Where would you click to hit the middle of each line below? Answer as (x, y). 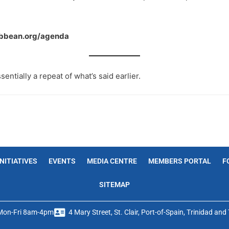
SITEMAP (114, 184)
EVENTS (62, 161)
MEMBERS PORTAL (179, 161)
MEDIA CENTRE (112, 161)
